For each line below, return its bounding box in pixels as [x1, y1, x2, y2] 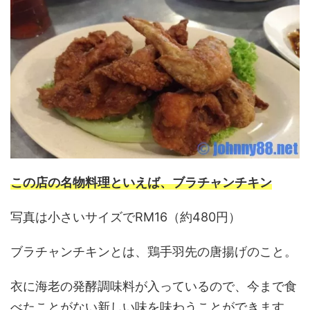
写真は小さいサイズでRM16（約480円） [10, 209, 241, 224]
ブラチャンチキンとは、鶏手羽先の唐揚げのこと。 [10, 244, 297, 259]
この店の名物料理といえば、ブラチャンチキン [10, 174, 272, 190]
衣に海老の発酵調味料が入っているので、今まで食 [10, 278, 297, 293]
